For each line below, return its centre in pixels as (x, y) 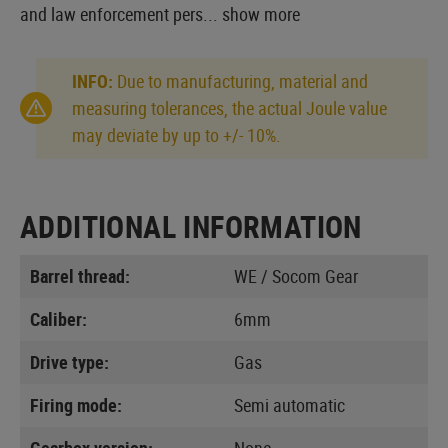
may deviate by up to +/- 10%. (176, 134)
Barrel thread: (80, 275)
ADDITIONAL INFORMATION (191, 226)
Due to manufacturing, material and (240, 80)
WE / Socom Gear (296, 275)
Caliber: (58, 318)
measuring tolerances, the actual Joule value (229, 107)
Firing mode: (76, 404)
